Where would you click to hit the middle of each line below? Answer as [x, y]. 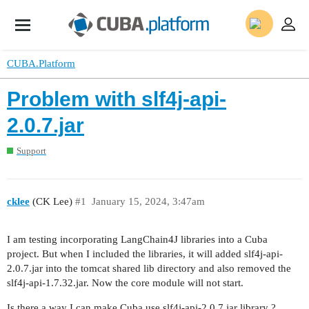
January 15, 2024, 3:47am [148, 202]
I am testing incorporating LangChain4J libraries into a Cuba [137, 239]
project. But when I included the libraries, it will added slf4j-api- [145, 253]
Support [31, 150]
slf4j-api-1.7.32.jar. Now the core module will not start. [125, 282]
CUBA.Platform [41, 63]
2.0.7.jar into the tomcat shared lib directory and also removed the [149, 268]
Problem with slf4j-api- [117, 99]
